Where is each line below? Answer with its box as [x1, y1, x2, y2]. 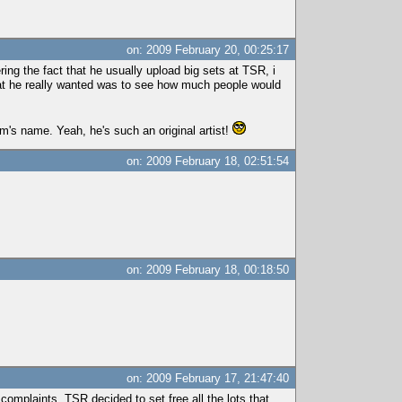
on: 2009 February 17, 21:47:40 [127, 371, 290, 385]
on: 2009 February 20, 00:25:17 [127, 43, 290, 57]
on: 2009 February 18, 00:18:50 [127, 263, 290, 276]
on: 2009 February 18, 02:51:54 [127, 154, 290, 168]
